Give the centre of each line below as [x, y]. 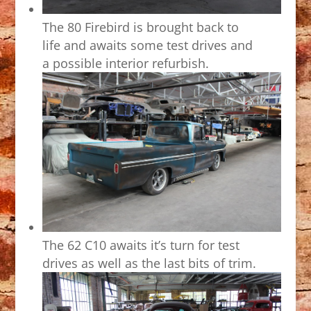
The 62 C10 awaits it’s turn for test [141, 245]
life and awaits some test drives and [147, 45]
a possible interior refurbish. [125, 63]
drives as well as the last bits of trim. [149, 263]
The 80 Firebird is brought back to [140, 27]
